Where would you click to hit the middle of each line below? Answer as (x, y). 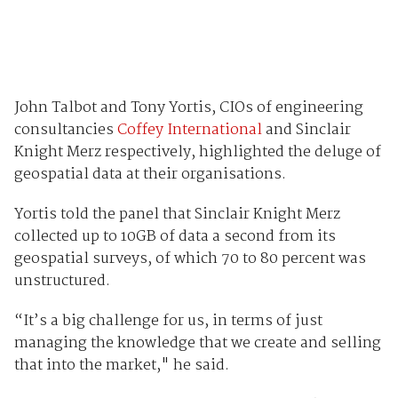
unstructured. (62, 282)
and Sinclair (306, 131)
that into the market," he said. (121, 366)
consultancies (65, 131)
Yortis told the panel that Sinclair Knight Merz (177, 215)
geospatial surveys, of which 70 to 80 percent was (190, 259)
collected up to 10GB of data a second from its (175, 237)
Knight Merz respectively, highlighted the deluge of (197, 153)
